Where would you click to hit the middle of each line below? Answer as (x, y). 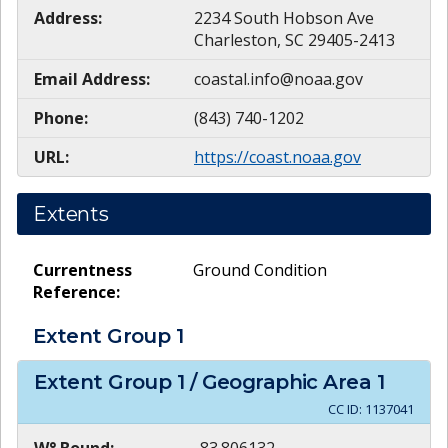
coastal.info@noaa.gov (278, 79)
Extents (71, 214)
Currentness (82, 270)
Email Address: (92, 79)
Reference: (76, 292)
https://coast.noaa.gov (277, 157)
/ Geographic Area (280, 381)
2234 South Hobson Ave (284, 18)
